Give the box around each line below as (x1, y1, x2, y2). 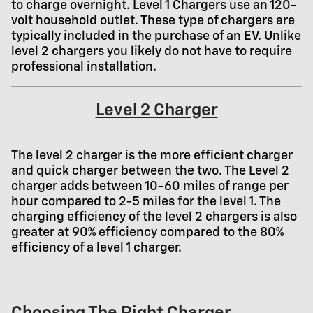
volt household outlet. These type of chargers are (11, 15, 295, 28)
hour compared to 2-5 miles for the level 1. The (11, 196, 281, 209)
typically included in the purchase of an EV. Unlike (11, 30, 301, 43)
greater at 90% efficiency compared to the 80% (11, 226, 284, 240)
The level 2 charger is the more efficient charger (11, 150, 293, 163)
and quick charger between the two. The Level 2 (11, 165, 289, 178)
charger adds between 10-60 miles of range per (11, 180, 289, 194)
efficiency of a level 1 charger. (11, 242, 182, 255)
